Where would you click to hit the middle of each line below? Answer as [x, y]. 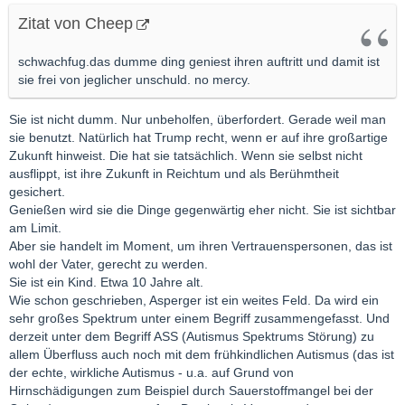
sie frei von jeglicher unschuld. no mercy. [134, 80]
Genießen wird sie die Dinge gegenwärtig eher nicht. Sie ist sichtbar [202, 210]
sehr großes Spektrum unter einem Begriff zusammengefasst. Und [199, 319]
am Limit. [35, 228]
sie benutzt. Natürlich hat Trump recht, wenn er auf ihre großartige [198, 138]
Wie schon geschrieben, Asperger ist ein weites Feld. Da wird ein [194, 301]
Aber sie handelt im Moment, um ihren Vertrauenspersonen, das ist [201, 246]
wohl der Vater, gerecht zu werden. [108, 264]
